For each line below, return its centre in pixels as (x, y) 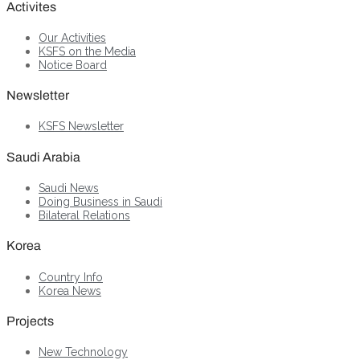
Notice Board (73, 65)
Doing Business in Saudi (100, 202)
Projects (30, 321)
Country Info (71, 277)
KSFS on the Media (87, 51)
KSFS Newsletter (81, 127)
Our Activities (72, 37)
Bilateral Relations (84, 216)
